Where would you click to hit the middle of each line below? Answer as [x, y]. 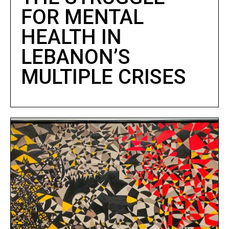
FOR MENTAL [82, 17]
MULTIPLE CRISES [103, 77]
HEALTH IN [71, 37]
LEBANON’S [75, 57]
